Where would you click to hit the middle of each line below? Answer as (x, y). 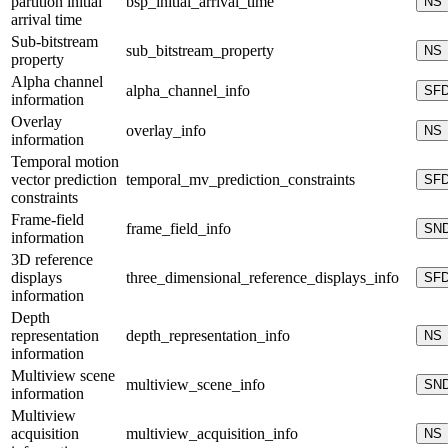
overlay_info (166, 131)
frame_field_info (178, 229)
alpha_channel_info (188, 91)
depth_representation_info (208, 336)
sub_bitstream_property (200, 51)
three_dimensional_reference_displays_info (262, 278)
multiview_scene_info (195, 385)
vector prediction (64, 180)
